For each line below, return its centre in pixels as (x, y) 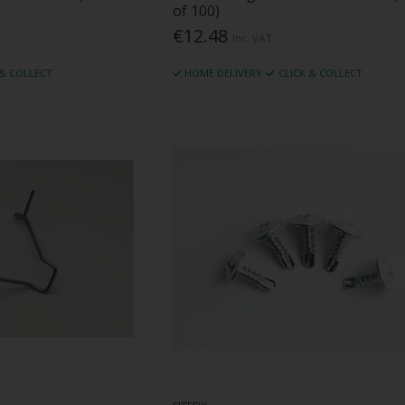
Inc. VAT (252, 39)
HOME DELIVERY (224, 73)
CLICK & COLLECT (320, 73)
